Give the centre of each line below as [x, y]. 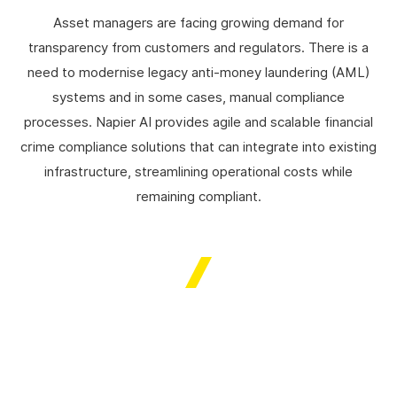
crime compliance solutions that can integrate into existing [198, 147]
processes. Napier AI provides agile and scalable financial [198, 122]
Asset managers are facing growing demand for [198, 23]
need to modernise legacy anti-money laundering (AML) [198, 72]
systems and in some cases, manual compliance [198, 97]
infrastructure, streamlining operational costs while [198, 171]
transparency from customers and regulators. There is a [198, 47]
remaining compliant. [198, 196]
